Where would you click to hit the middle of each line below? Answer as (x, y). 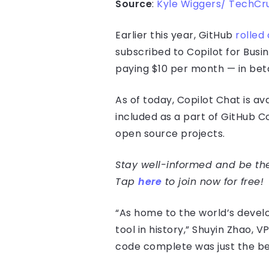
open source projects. (170, 134)
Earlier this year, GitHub (175, 35)
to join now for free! (213, 182)
